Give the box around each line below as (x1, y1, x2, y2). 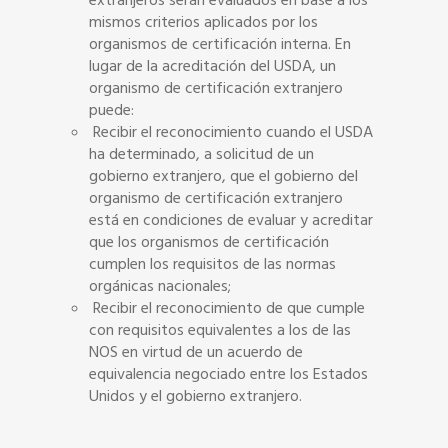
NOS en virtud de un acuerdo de (89, 341, 303, 363)
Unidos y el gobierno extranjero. (89, 385, 306, 407)
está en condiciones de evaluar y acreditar (89, 209, 373, 231)
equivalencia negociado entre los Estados (89, 363, 368, 385)
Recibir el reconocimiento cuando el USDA (89, 121, 373, 143)
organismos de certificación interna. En (89, 33, 351, 55)
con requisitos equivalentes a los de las (89, 319, 351, 341)
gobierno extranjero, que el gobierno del (89, 165, 358, 187)
